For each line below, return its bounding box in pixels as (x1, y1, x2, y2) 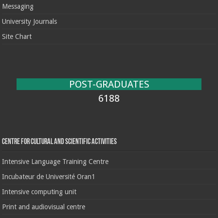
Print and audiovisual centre (2, 203, 86, 211)
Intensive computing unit (2, 188, 77, 196)
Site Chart (2, 33, 32, 41)
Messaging (2, 2, 34, 11)
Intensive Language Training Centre (2, 158, 109, 166)
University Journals (2, 18, 57, 26)
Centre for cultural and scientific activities (2, 138, 117, 146)
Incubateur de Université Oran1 (2, 173, 96, 181)
